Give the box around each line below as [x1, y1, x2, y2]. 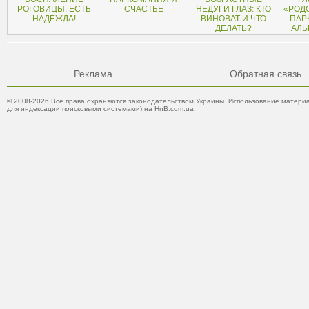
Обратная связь [230, 68, 301, 79]
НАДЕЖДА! [32, 14, 76, 23]
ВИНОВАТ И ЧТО [201, 14, 266, 23]
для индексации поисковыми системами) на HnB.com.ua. [7, 105, 196, 112]
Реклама [74, 68, 112, 79]
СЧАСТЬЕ [124, 4, 163, 14]
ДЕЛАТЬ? [215, 23, 252, 33]
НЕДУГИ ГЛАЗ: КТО [196, 4, 271, 14]
